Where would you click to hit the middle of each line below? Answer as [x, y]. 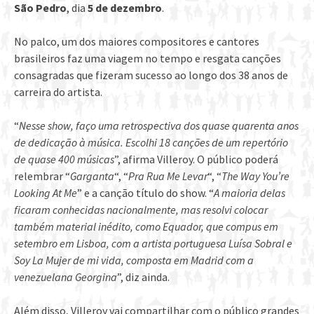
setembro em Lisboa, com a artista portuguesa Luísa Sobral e [153, 244]
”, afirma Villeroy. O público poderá [196, 159]
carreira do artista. [58, 92]
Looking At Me [46, 193]
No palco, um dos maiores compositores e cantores [137, 42]
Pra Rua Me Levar [168, 176]
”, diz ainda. [143, 277]
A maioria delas [250, 193]
